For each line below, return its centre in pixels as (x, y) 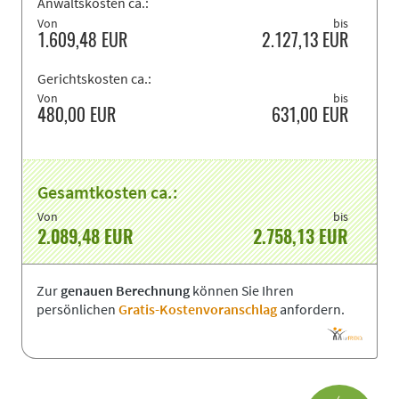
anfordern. (311, 310)
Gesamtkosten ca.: (108, 194)
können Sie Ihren (242, 292)
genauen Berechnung (125, 292)
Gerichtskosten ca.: (94, 79)
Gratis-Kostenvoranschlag (198, 311)
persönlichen (77, 310)
